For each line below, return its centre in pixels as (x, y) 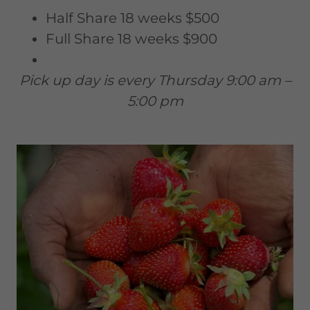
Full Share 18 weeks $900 (131, 39)
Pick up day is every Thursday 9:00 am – (155, 81)
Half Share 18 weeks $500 (133, 18)
